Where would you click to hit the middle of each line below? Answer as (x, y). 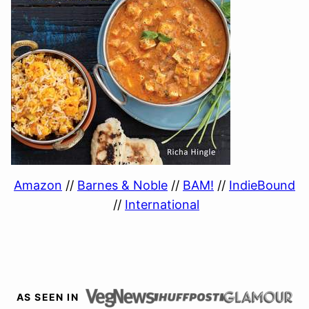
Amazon (38, 185)
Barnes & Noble (122, 185)
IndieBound (262, 185)
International (162, 204)
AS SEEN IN (48, 297)
